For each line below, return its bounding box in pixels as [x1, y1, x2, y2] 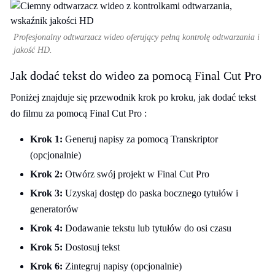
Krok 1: [30, 134, 63, 144]
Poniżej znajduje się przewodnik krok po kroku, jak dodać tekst [10, 92, 256, 103]
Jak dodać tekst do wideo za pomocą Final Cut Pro [10, 69, 261, 82]
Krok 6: [30, 261, 63, 271]
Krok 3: [30, 188, 63, 198]
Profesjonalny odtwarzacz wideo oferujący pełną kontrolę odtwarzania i [14, 33, 260, 42]
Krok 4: [30, 223, 63, 233]
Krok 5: [30, 242, 63, 252]
